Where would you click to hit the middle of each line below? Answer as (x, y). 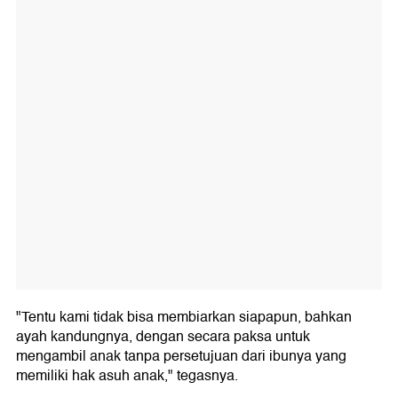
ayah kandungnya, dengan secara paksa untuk (163, 337)
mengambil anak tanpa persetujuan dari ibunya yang (181, 357)
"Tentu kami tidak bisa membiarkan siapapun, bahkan (184, 318)
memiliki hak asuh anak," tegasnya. (127, 376)
